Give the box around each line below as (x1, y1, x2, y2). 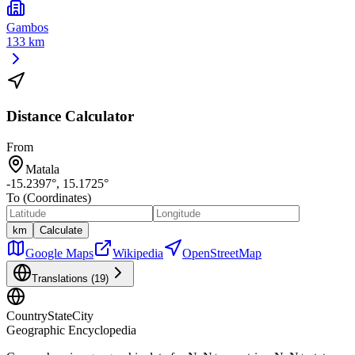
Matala (25, 162, 59, 177)
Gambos (6, 20, 48, 34)
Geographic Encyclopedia (6, 323, 136, 338)
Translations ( (32, 273, 94, 285)
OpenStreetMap (182, 246, 261, 261)
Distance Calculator (6, 108, 134, 125)
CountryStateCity (6, 309, 94, 323)
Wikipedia (113, 246, 163, 261)
